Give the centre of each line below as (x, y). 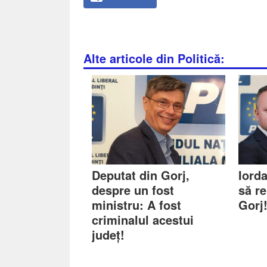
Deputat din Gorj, (141, 175)
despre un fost (133, 190)
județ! (108, 234)
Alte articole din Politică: (154, 58)
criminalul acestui (143, 219)
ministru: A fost (137, 204)
